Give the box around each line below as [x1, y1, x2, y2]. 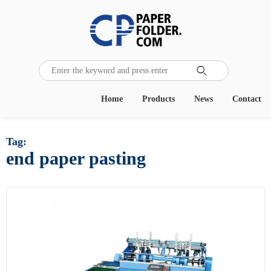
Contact [232, 94, 261, 103]
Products [142, 94, 175, 103]
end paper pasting [6, 148, 146, 168]
